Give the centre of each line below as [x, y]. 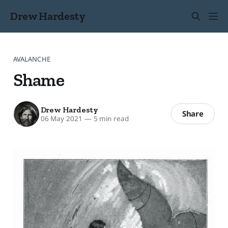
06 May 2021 [61, 119]
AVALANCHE [32, 59]
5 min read [110, 119]
